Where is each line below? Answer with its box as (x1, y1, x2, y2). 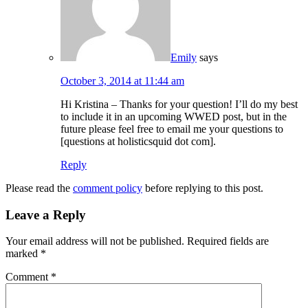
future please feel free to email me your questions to (60, 122, 283, 135)
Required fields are (187, 235, 269, 247)
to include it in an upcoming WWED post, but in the (60, 110, 287, 122)
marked (5, 247, 41, 260)
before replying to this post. (142, 181, 263, 194)
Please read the (5, 181, 73, 194)
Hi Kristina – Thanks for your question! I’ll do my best (60, 98, 298, 110)
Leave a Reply (5, 207, 86, 222)
